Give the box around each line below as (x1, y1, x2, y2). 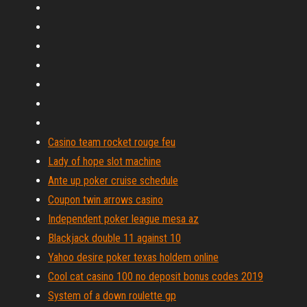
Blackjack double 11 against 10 (48, 232, 181, 245)
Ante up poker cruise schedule (48, 174, 178, 187)
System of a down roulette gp (48, 289, 176, 302)
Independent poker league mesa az (48, 212, 199, 225)
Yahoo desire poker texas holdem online (48, 251, 219, 264)
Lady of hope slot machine (48, 155, 161, 168)
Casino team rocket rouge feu (48, 136, 175, 149)
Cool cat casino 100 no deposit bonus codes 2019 (48, 270, 263, 283)
